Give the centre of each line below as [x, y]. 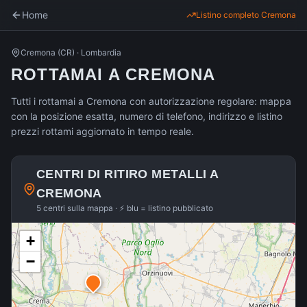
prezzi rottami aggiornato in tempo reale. [102, 131]
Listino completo [229, 15]
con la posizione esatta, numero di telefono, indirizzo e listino [147, 116]
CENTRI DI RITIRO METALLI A [127, 174]
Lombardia [101, 52]
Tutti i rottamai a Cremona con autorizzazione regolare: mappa [151, 101]
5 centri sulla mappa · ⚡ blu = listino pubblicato [124, 208]
